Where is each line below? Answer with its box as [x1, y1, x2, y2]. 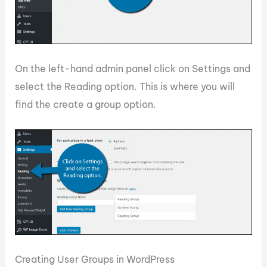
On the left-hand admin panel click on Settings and [15, 63, 251, 75]
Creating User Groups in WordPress [15, 253, 175, 265]
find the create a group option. [15, 98, 157, 111]
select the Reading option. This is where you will [15, 80, 235, 93]
